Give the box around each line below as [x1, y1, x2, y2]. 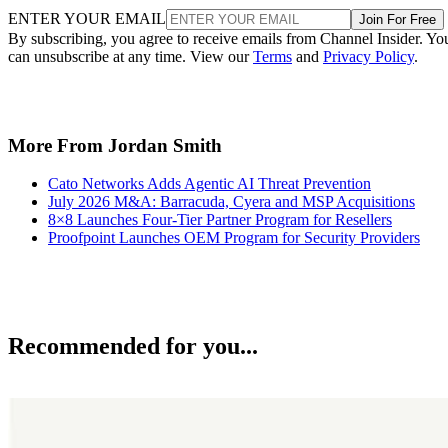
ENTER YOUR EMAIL [8, 9, 166, 27]
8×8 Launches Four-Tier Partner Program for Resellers [48, 211, 392, 229]
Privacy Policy [323, 47, 414, 65]
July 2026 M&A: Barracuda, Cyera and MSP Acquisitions [48, 193, 415, 211]
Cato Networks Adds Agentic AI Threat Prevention [48, 175, 371, 193]
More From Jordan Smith [8, 134, 222, 156]
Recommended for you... [8, 333, 258, 360]
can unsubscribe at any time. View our [8, 47, 253, 65]
